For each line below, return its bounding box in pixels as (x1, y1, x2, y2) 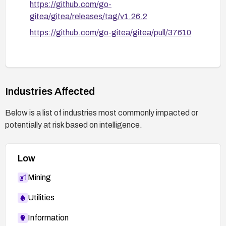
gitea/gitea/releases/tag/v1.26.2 (30, 12, 147, 21)
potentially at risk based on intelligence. (5, 120, 142, 129)
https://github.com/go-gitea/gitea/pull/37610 (30, 28, 191, 37)
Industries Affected (5, 85, 95, 97)
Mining (28, 173, 51, 182)
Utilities (28, 193, 54, 202)
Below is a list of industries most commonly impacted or (5, 108, 198, 117)
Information (28, 213, 69, 222)
